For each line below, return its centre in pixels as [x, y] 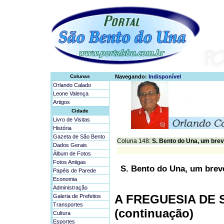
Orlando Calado [72, 85]
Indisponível [164, 76]
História [62, 128]
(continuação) [154, 213]
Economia [65, 179]
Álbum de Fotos [72, 153]
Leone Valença [71, 93]
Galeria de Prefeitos [77, 196]
